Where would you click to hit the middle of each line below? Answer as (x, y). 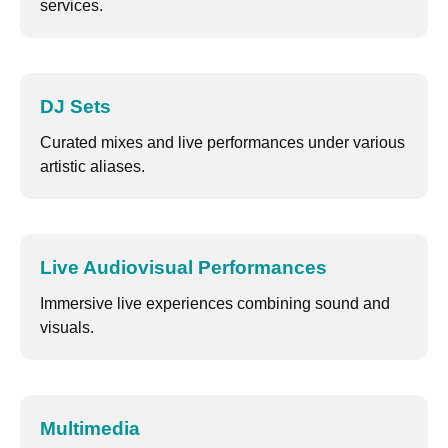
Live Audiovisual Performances (183, 268)
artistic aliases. (92, 167)
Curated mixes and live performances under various (222, 143)
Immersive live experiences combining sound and (215, 304)
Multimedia (90, 429)
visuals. (67, 328)
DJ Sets (75, 107)
